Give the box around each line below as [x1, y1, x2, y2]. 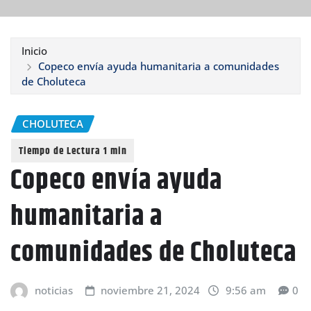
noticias [34, 283, 73, 298]
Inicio [22, 43, 47, 58]
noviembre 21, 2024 [101, 283, 201, 298]
